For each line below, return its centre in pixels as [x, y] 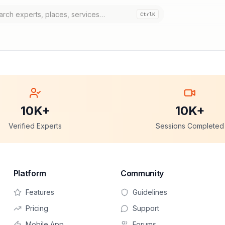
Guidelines [150, 192]
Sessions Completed [190, 126]
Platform [30, 173]
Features [40, 192]
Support [146, 208]
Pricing [37, 208]
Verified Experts [35, 126]
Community [142, 173]
